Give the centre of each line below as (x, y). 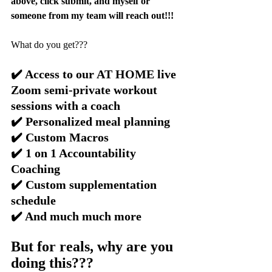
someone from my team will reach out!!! (92, 16)
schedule (33, 201)
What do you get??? (49, 45)
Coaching (36, 169)
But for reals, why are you (94, 247)
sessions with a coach (66, 106)
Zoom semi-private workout (86, 90)
